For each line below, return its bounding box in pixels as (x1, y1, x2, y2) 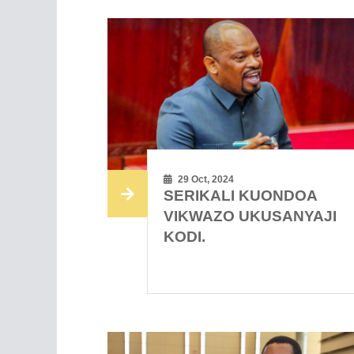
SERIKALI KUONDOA (164, 187, 318, 205)
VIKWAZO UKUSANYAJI (164, 208, 337, 225)
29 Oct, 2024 (175, 174, 235, 186)
